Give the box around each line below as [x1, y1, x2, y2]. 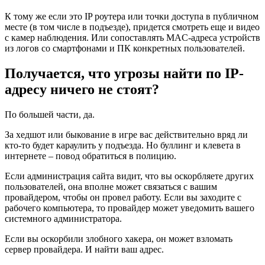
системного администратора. [5, 213, 124, 224]
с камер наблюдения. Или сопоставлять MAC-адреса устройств [5, 32, 260, 43]
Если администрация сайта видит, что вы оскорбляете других [5, 170, 254, 181]
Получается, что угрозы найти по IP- [5, 65, 244, 81]
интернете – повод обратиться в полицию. [5, 150, 176, 161]
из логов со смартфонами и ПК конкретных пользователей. [5, 43, 247, 53]
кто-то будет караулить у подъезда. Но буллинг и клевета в [5, 140, 241, 150]
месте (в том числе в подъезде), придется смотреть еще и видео [5, 21, 260, 32]
